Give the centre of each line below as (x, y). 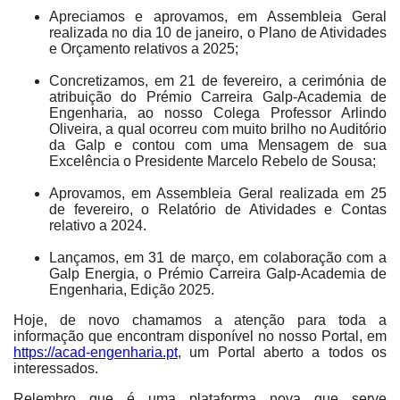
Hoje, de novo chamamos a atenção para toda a (200, 320)
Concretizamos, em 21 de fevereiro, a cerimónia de (218, 81)
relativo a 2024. (98, 225)
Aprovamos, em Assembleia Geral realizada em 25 (218, 193)
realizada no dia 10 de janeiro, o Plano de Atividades (218, 33)
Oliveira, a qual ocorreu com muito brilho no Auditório (218, 129)
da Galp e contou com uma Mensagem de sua (218, 145)
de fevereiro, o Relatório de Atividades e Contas (218, 209)
